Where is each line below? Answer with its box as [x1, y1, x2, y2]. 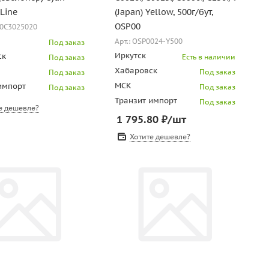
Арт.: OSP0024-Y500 [114, 37, 183, 46]
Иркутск [114, 50, 146, 61]
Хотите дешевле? [129, 132, 190, 141]
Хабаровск [114, 65, 157, 76]
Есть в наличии [182, 52, 235, 61]
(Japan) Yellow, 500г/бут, [114, 7, 213, 17]
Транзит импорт [114, 95, 177, 106]
